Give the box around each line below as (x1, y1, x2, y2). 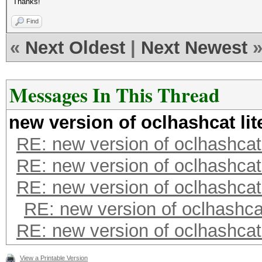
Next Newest (141, 37, 247, 58)
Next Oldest (25, 37, 125, 58)
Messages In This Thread (9, 81, 220, 109)
